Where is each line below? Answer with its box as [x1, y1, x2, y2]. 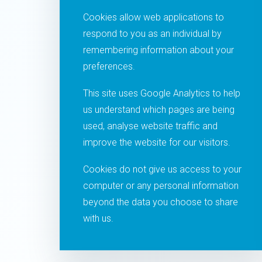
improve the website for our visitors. [83, 137, 230, 148]
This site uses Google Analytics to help [83, 88, 240, 99]
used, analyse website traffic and [83, 120, 218, 132]
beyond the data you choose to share [83, 196, 238, 208]
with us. [83, 213, 113, 224]
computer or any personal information [83, 180, 239, 191]
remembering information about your [83, 44, 234, 56]
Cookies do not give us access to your [83, 164, 242, 175]
